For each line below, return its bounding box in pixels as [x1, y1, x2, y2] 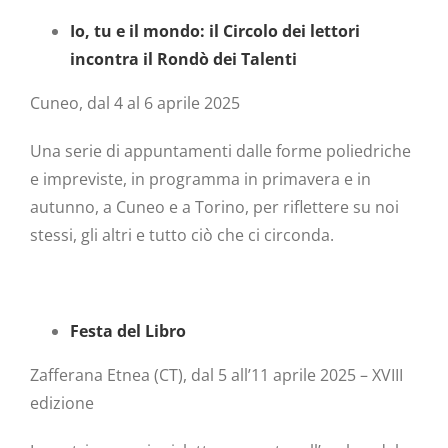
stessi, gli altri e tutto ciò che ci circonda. [30, 224, 334, 247]
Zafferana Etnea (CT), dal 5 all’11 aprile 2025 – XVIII [30, 364, 403, 387]
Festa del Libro [70, 320, 186, 343]
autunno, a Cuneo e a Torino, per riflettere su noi [30, 196, 399, 219]
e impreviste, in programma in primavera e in [30, 168, 371, 191]
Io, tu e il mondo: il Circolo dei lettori [70, 20, 360, 43]
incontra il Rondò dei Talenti [70, 48, 297, 71]
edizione [30, 392, 94, 415]
